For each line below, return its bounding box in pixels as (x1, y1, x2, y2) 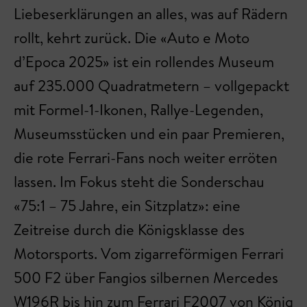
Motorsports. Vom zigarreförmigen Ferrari (14, 243, 284, 264)
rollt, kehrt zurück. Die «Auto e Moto (14, 27, 249, 48)
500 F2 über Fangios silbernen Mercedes (14, 267, 278, 288)
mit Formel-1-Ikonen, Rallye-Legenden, (14, 99, 263, 120)
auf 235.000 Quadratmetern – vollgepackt (14, 75, 289, 96)
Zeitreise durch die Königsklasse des (14, 219, 245, 240)
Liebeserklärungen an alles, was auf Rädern (14, 3, 288, 24)
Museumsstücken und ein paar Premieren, (14, 123, 284, 144)
